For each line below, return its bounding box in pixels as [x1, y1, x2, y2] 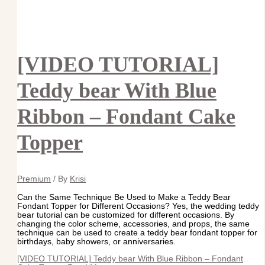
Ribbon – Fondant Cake [17, 104, 236, 129]
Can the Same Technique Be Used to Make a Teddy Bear [17, 193, 231, 202]
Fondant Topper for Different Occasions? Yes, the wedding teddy [17, 202, 260, 211]
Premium [17, 174, 51, 184]
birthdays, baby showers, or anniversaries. [17, 237, 176, 247]
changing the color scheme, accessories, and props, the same [17, 219, 250, 229]
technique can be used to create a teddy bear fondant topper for [17, 228, 258, 238]
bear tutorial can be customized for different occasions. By [17, 211, 235, 220]
